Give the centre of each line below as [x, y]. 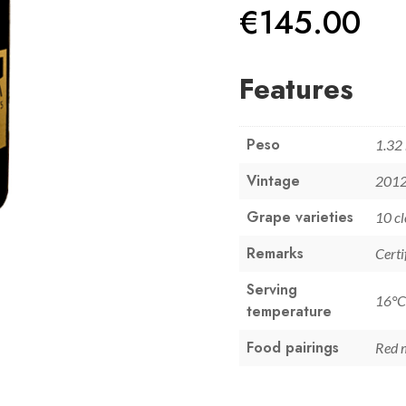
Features [296, 90]
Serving [272, 290]
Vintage [273, 181]
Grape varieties [300, 217]
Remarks [275, 254]
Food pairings [293, 348]
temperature [289, 312]
